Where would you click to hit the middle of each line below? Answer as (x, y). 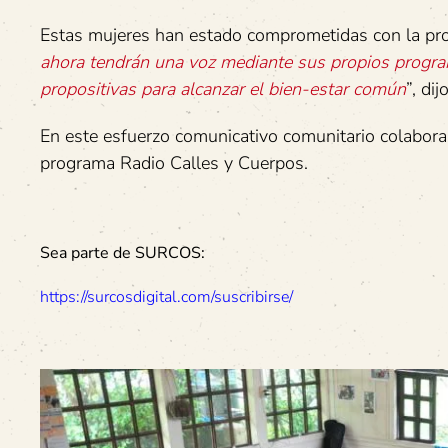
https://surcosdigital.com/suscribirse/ (166, 297)
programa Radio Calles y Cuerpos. (174, 163)
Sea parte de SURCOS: (122, 253)
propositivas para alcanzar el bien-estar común (223, 89)
